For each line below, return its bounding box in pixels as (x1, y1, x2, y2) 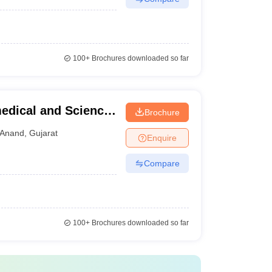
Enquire (146, 132, 177, 143)
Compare (143, 158, 180, 168)
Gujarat (29, 127, 58, 138)
